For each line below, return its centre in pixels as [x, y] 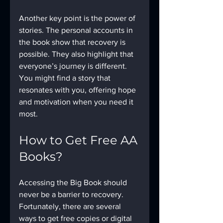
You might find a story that [66, 78]
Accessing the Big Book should [74, 183]
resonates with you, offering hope [78, 90]
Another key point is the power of [78, 18]
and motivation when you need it [77, 102]
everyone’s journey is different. [74, 66]
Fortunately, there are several [71, 207]
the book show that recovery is [73, 42]
